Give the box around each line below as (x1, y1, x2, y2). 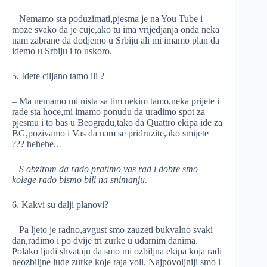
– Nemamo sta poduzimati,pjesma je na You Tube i (12, 14, 203, 24)
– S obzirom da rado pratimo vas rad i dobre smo (12, 164, 198, 174)
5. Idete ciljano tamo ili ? (12, 71, 104, 81)
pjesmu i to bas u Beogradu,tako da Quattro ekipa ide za (12, 117, 222, 128)
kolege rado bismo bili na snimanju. (12, 175, 147, 185)
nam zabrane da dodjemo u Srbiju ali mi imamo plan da (12, 35, 219, 45)
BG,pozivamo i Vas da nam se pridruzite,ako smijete (12, 128, 209, 138)
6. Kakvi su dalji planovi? (12, 200, 108, 210)
